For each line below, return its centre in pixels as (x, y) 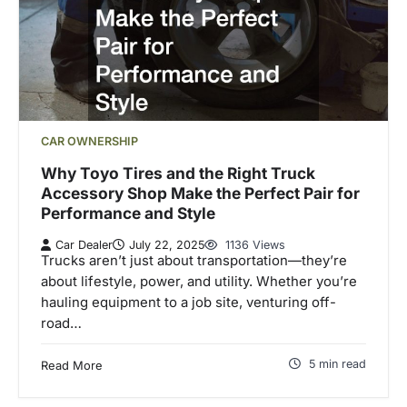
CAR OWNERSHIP (89, 142)
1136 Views (253, 244)
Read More (72, 365)
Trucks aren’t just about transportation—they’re (194, 260)
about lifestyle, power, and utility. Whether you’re (199, 281)
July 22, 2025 (167, 244)
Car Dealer (84, 244)
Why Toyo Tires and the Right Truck (178, 174)
